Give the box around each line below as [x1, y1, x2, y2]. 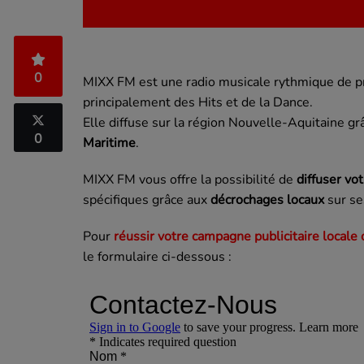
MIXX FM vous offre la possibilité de [83, 171, 293, 189]
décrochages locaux [210, 191, 324, 210]
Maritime [83, 134, 136, 153]
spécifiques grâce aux [83, 191, 210, 210]
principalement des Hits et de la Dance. [83, 93, 313, 112]
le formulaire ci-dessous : [83, 248, 232, 266]
